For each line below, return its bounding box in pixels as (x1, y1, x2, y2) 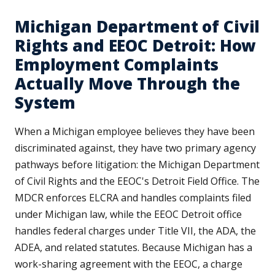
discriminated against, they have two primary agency (15, 141, 256, 155)
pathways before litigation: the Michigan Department (15, 158, 260, 172)
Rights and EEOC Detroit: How (15, 34, 257, 57)
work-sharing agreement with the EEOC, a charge (15, 257, 242, 271)
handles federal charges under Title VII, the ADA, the (15, 224, 256, 238)
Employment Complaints (15, 53, 219, 76)
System (15, 91, 76, 114)
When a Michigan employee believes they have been (15, 125, 255, 139)
